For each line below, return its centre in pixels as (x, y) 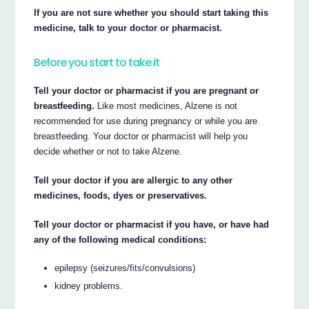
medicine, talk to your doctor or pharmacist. (128, 28)
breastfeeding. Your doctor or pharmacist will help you (141, 137)
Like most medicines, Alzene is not (166, 106)
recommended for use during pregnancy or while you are (146, 121)
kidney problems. (89, 286)
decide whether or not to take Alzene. (108, 152)
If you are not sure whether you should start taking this (151, 13)
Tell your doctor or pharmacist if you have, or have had (152, 225)
